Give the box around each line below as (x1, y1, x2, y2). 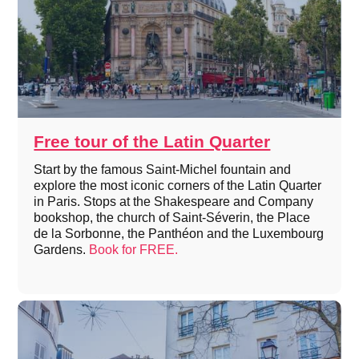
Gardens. (34, 243, 90, 257)
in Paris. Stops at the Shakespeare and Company (34, 195, 314, 209)
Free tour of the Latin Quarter (34, 132, 271, 151)
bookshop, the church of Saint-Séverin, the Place (34, 211, 311, 225)
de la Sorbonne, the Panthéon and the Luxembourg (34, 227, 325, 241)
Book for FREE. (89, 243, 179, 257)
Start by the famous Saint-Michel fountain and (34, 163, 292, 177)
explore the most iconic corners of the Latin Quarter (34, 179, 322, 193)
